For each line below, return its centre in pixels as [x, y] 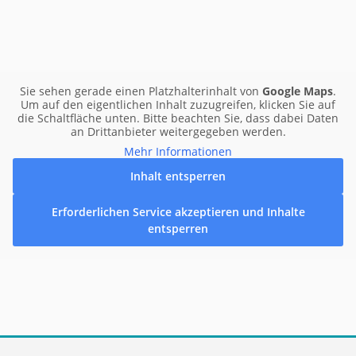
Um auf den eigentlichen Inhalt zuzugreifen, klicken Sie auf [178, 104]
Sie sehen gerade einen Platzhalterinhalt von [141, 91]
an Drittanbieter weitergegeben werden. [178, 131]
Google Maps [298, 91]
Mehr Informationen [178, 151]
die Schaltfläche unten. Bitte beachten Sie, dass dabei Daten [178, 118]
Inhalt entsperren [178, 176]
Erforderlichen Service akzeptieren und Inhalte [178, 211]
